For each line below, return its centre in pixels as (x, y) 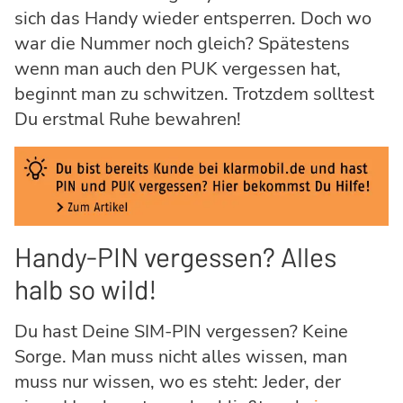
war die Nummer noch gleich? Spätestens (182, 44)
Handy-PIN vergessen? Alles (175, 256)
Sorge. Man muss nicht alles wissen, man (181, 356)
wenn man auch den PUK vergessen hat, (178, 69)
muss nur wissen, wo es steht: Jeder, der (178, 381)
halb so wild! (86, 288)
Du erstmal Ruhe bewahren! (128, 120)
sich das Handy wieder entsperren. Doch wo (193, 19)
